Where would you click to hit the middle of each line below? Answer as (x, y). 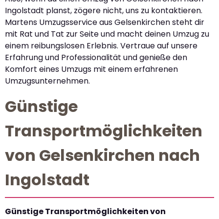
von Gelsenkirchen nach (102, 155)
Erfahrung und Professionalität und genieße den (96, 58)
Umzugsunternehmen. (47, 81)
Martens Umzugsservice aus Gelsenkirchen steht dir (105, 22)
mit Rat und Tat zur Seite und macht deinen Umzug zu (107, 34)
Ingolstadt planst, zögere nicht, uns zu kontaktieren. (104, 11)
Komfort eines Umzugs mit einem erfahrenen (91, 69)
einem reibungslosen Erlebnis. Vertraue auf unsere (101, 46)
